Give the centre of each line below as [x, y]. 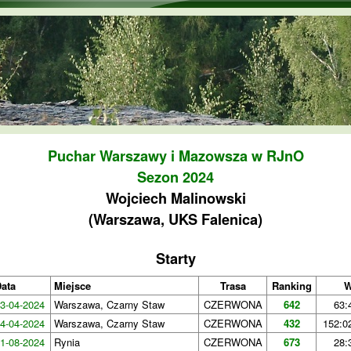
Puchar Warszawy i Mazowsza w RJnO [175, 156]
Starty [175, 259]
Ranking [291, 285]
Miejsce [73, 285]
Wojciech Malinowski [175, 198]
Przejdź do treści [152, 10]
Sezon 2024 [175, 177]
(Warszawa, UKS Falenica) [175, 219]
